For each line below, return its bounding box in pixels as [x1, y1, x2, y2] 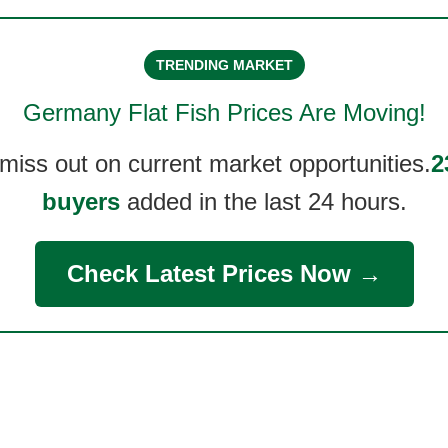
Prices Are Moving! [219, 99, 426, 126]
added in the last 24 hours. [119, 188, 407, 215]
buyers [41, 188, 120, 215]
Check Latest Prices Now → [66, 260, 382, 287]
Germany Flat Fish [22, 99, 220, 126]
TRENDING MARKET [155, 57, 293, 73]
